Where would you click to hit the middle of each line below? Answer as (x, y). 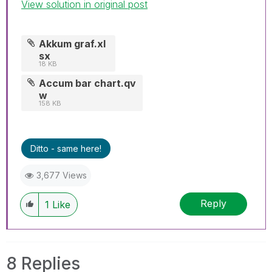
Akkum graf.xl (73, 43)
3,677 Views (62, 175)
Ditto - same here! (66, 148)
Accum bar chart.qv (88, 83)
